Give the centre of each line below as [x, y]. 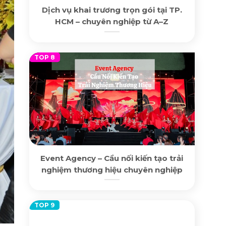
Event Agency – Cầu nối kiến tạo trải [112, 158]
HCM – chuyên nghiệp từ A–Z [112, 22]
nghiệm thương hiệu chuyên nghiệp [112, 170]
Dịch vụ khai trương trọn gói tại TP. [112, 10]
